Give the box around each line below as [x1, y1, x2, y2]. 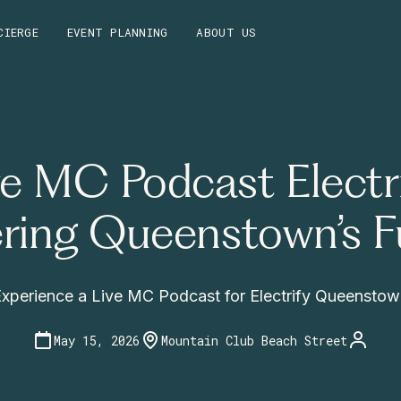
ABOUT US [196, 24, 257, 39]
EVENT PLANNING [66, 24, 168, 39]
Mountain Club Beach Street [161, 331, 347, 349]
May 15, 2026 [54, 331, 140, 349]
